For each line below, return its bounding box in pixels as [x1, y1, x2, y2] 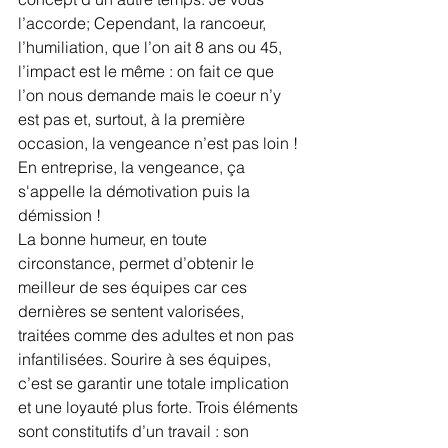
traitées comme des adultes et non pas [18, 324, 298, 345]
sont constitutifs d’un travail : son [18, 420, 253, 441]
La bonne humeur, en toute [18, 228, 211, 249]
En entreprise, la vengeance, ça [18, 156, 249, 177]
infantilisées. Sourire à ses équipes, [18, 348, 275, 369]
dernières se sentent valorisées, [18, 300, 248, 321]
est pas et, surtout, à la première [18, 108, 249, 129]
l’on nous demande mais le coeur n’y [18, 84, 285, 105]
